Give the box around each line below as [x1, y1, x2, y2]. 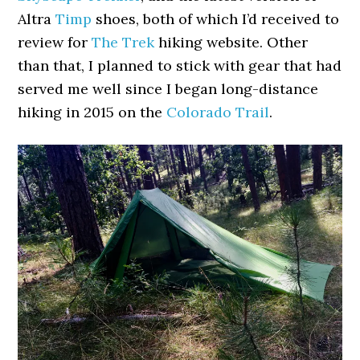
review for [18, 32, 92, 51]
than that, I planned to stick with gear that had [18, 55, 342, 75]
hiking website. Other [154, 32, 309, 51]
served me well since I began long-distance [18, 79, 319, 98]
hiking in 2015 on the [18, 102, 167, 121]
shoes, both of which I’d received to [92, 9, 340, 28]
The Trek [92, 32, 155, 51]
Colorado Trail [166, 102, 270, 121]
